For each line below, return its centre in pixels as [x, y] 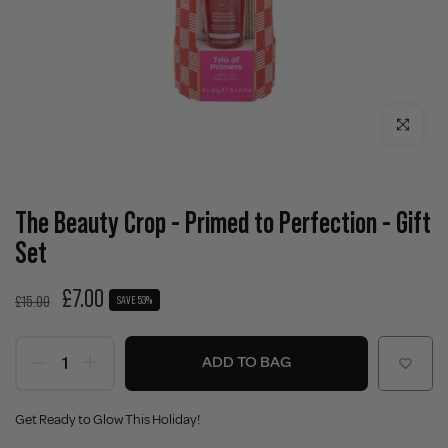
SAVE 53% [134, 299]
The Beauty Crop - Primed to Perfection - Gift [223, 222]
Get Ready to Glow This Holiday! [107, 419]
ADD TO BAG [246, 361]
